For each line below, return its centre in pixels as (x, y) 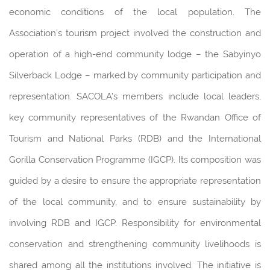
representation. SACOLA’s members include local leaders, (135, 97)
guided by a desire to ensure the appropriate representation (135, 181)
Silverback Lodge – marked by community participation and (135, 76)
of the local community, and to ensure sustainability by (135, 202)
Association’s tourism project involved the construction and (135, 33)
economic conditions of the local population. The (135, 12)
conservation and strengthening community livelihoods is (135, 244)
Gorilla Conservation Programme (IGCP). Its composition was (135, 160)
